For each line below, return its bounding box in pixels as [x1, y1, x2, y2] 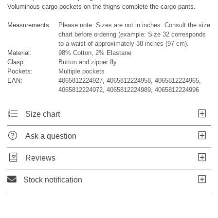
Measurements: [7, 21, 51, 29]
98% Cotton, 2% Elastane [58, 49, 131, 57]
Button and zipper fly [58, 58, 117, 66]
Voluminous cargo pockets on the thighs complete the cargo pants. [7, 3, 196, 11]
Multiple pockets [58, 68, 105, 75]
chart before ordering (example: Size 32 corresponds [58, 31, 206, 38]
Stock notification [23, 176, 82, 184]
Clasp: [7, 58, 25, 66]
